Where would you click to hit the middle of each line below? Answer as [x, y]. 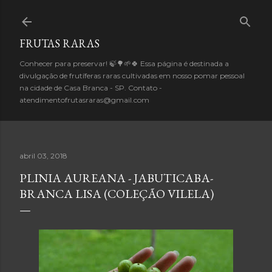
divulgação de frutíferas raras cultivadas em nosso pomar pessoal [132, 76]
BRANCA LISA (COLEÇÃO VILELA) [117, 194]
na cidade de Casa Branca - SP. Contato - [91, 88]
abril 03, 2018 [43, 156]
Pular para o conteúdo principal [136, 15]
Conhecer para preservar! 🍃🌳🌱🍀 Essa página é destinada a [124, 63]
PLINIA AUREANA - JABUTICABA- [116, 178]
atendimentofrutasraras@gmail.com [84, 100]
